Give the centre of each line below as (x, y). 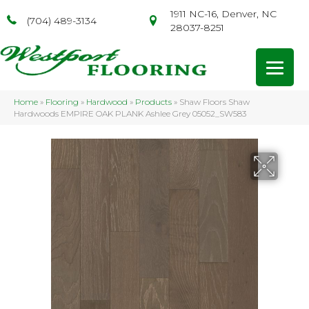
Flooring (62, 101)
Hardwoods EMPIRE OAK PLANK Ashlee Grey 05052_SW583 (130, 113)
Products (153, 101)
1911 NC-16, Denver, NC (223, 14)
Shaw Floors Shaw (215, 101)
